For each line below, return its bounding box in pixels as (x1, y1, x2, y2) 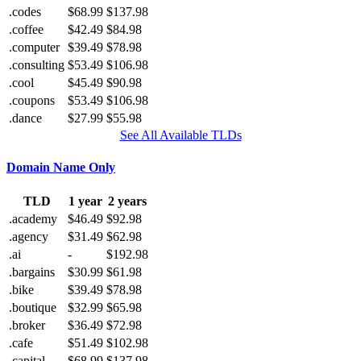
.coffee (9, 23, 44, 37)
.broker (9, 317, 45, 332)
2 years (108, 193, 147, 208)
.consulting (9, 58, 64, 73)
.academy (9, 211, 57, 226)
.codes (9, 5, 41, 19)
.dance (9, 111, 42, 126)
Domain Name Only (6, 160, 115, 174)
